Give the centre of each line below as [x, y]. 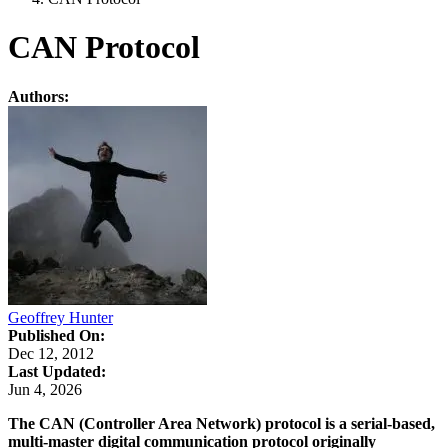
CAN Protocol [104, 47]
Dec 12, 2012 [51, 353]
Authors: [38, 96]
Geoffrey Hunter [60, 317]
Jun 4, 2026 [45, 389]
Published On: [56, 335]
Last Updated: [57, 371]
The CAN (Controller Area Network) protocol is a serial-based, [221, 423]
